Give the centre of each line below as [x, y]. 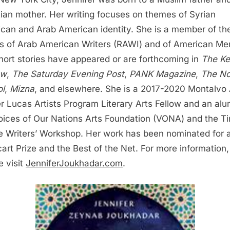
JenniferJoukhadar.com [74, 163]
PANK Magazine [162, 74]
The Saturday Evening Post [68, 74]
